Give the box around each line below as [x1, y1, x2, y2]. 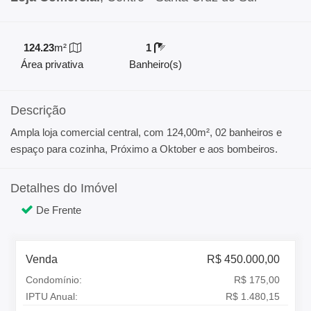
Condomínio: [26, 274, 83, 285]
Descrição [10, 103, 66, 117]
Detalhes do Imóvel [10, 181, 117, 195]
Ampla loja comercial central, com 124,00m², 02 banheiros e [10, 126, 282, 138]
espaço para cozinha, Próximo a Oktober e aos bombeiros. [10, 143, 278, 155]
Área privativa [20, 58, 83, 70]
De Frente [33, 204, 81, 216]
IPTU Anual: [26, 291, 78, 302]
